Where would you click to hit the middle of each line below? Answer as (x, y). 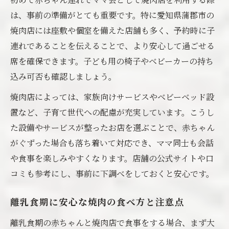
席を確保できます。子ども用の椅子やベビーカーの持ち (112, 61)
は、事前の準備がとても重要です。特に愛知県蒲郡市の (112, 15)
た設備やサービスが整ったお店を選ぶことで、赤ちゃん (112, 128)
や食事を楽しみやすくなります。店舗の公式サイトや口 (112, 158)
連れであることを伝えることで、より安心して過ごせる (112, 46)
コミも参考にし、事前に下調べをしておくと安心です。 (112, 174)
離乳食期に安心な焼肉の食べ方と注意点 (97, 203)
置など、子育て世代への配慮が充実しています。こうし (112, 112)
